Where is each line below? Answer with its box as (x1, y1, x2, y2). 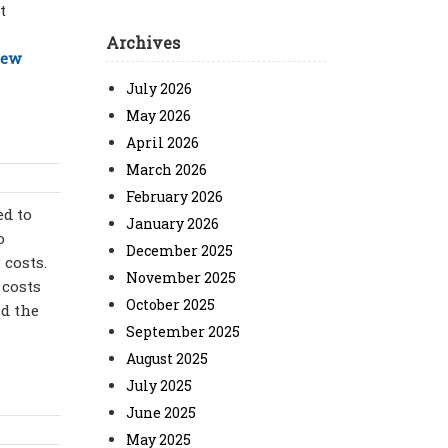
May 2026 (126, 106, 191, 125)
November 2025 (126, 268, 236, 287)
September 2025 (126, 322, 240, 341)
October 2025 (126, 295, 215, 314)
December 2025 (126, 241, 233, 260)
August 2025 (126, 349, 208, 368)
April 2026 (126, 133, 199, 152)
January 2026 (126, 214, 219, 233)
